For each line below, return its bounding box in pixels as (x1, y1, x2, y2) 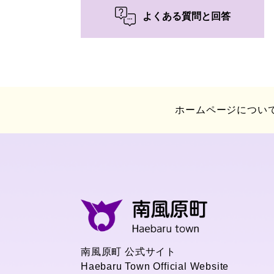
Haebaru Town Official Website (81, 261, 229, 272)
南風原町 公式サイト (81, 246, 176, 257)
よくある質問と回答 (142, 11, 231, 22)
